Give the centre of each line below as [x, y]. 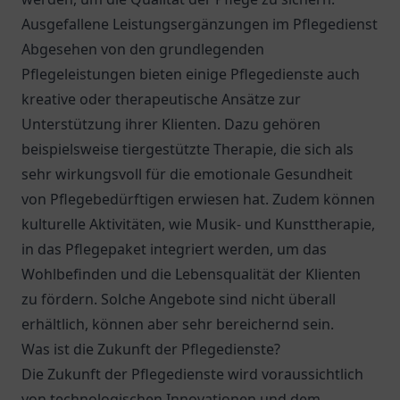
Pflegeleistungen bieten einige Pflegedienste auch [191, 74]
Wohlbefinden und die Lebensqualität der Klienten [191, 274]
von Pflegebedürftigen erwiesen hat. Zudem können [198, 199]
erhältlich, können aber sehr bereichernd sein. [178, 324]
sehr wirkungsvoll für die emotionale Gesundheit [187, 174]
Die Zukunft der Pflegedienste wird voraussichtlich [192, 374]
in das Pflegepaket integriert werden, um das [174, 249]
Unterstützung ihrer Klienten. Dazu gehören [171, 124]
